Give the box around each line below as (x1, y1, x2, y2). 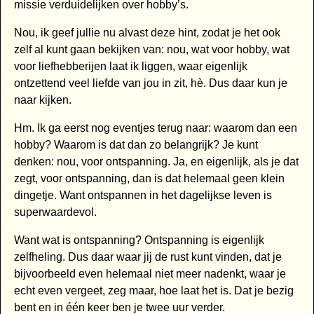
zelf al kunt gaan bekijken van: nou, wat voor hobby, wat (13, 43, 289, 56)
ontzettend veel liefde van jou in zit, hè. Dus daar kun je (13, 77, 287, 90)
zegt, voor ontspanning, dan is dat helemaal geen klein (13, 172, 285, 185)
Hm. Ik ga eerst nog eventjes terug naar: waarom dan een (13, 122, 297, 135)
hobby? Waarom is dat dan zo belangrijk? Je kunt (13, 139, 258, 151)
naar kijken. (13, 94, 71, 107)
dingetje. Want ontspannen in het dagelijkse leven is (13, 189, 272, 202)
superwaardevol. (13, 206, 97, 219)
